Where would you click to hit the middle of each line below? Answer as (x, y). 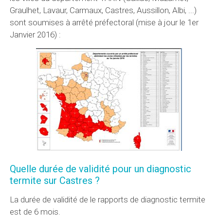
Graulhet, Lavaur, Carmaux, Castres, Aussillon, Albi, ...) (103, 10)
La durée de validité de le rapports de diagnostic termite (108, 199)
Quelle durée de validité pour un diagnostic (100, 169)
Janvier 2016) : (35, 34)
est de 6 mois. (35, 211)
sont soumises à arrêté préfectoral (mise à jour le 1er (104, 22)
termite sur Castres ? (55, 180)
